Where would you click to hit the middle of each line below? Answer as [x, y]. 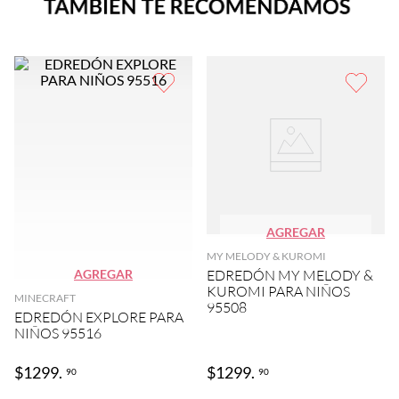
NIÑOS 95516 [58, 333]
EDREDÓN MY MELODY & [290, 275]
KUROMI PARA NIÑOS [278, 291]
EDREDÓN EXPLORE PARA [99, 317]
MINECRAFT [45, 297]
